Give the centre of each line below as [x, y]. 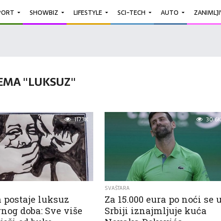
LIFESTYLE [88, 12]
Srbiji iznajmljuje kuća [156, 211]
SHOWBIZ [44, 12]
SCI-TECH [131, 12]
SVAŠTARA [117, 188]
